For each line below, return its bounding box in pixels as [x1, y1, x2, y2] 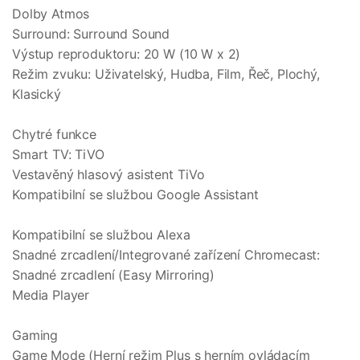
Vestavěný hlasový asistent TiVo [12, 166, 206, 183]
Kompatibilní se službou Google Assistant [12, 186, 259, 203]
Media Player [12, 287, 90, 304]
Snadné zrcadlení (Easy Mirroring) [12, 267, 215, 284]
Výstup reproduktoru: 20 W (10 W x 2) [12, 46, 241, 63]
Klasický [12, 86, 61, 103]
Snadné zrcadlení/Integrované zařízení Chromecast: [12, 247, 321, 264]
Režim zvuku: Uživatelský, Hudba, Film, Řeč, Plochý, [12, 66, 320, 83]
